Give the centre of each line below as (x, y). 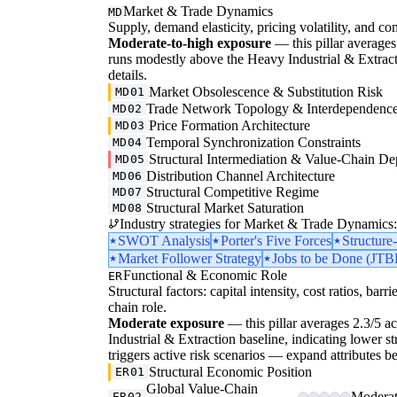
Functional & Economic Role (205, 275)
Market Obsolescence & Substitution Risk (266, 91)
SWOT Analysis (164, 240)
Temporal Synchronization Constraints (254, 142)
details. (128, 74)
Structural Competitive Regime (233, 191)
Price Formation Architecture (230, 125)
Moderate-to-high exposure (190, 43)
